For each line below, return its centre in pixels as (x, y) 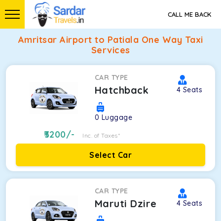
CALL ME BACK (189, 14)
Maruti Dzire (126, 203)
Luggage (117, 117)
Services (110, 50)
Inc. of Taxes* (101, 135)
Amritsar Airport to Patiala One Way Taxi (110, 40)
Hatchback (122, 90)
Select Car (110, 155)
